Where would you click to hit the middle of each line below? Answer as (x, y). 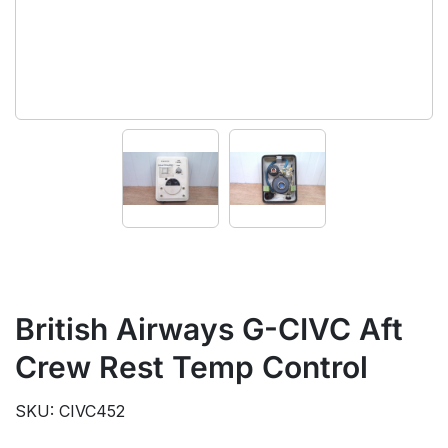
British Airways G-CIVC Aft (209, 329)
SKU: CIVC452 (70, 411)
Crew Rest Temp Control (191, 367)
